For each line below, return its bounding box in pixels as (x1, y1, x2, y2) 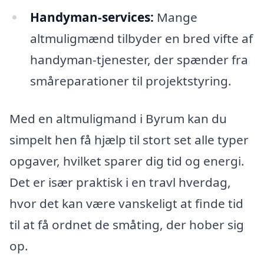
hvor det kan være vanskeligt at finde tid (9, 194, 243, 212)
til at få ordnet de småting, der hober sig (9, 216, 244, 233)
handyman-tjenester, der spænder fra (29, 51, 248, 68)
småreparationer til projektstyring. (29, 72, 232, 89)
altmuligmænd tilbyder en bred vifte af (29, 29, 253, 47)
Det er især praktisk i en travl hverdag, (9, 173, 231, 190)
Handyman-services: (29, 8, 154, 25)
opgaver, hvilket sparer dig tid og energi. (9, 152, 245, 169)
